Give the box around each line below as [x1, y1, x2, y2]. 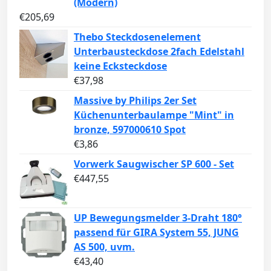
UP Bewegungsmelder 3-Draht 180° [74, 211, 242, 225]
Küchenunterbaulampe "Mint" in [74, 108, 234, 122]
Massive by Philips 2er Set [74, 94, 197, 108]
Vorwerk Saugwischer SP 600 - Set [74, 157, 234, 171]
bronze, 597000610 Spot [74, 123, 186, 137]
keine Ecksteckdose [74, 59, 167, 73]
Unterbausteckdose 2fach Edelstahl [74, 45, 244, 59]
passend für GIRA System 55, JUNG [74, 226, 239, 240]
